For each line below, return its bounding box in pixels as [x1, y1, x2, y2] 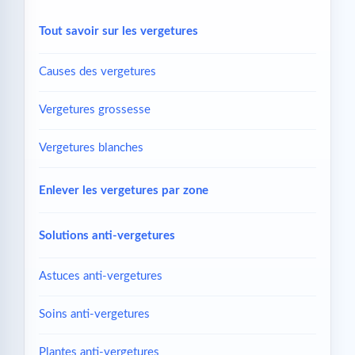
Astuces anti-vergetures [39, 266, 162, 279]
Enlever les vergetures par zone [39, 181, 208, 193]
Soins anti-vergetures [39, 304, 150, 317]
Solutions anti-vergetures [39, 226, 175, 239]
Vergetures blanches [39, 138, 143, 151]
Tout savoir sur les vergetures [39, 21, 198, 34]
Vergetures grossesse [39, 100, 151, 113]
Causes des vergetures [39, 62, 156, 74]
